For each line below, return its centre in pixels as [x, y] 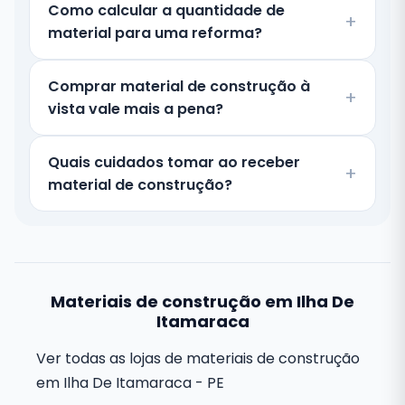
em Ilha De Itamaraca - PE [130, 383]
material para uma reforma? [155, 33]
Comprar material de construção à [179, 86]
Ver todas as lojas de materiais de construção [198, 358]
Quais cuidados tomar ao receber [174, 162]
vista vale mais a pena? [136, 109]
